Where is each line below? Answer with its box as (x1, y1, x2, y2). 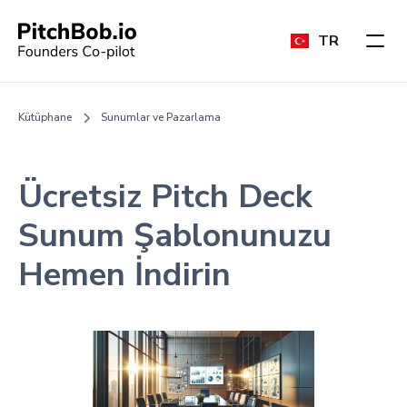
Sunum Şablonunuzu (18, 213, 332, 258)
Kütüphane (18, 110, 72, 124)
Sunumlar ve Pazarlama (101, 110, 221, 124)
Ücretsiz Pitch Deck (18, 174, 313, 219)
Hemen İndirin (18, 253, 231, 297)
